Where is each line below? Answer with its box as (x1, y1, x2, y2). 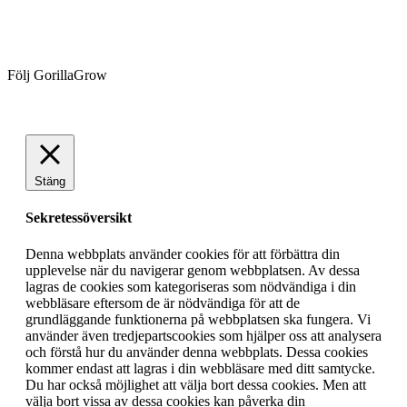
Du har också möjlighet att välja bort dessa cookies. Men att (25, 376, 366, 392)
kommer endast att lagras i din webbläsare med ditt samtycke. (25, 360, 375, 376)
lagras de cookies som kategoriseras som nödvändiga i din (25, 278, 356, 294)
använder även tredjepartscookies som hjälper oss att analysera (25, 327, 382, 343)
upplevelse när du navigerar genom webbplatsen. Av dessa (25, 262, 360, 278)
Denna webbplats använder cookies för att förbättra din (25, 245, 340, 262)
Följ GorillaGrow (7, 67, 107, 84)
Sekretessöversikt (25, 210, 132, 226)
